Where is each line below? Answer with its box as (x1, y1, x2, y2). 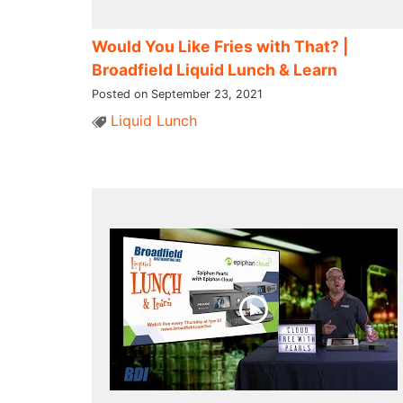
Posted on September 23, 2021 (92, 86, 263, 101)
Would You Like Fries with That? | (92, 36, 349, 56)
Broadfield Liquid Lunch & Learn (92, 59, 337, 79)
